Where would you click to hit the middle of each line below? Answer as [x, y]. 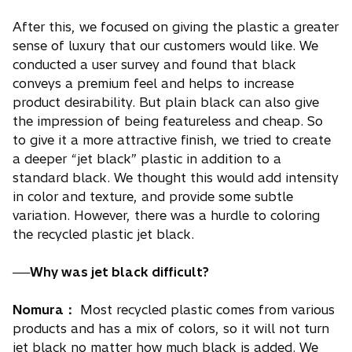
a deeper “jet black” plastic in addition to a [147, 158]
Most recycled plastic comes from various [205, 309]
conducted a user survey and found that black [154, 64]
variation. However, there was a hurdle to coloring [166, 215]
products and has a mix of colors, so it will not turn [171, 328]
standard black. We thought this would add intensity [176, 177]
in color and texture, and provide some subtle [153, 196]
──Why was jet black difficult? [111, 271]
